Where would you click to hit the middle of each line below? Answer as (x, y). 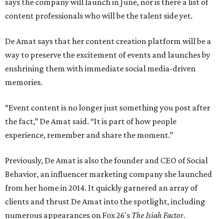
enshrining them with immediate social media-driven (100, 69)
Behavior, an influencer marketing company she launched (109, 174)
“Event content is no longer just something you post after (108, 108)
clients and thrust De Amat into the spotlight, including (105, 202)
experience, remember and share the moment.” (89, 135)
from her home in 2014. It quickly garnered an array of (101, 188)
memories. (24, 82)
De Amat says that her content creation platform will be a (108, 41)
